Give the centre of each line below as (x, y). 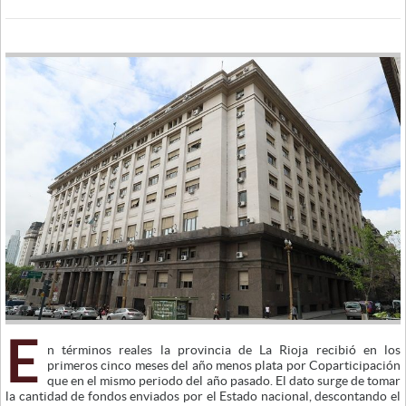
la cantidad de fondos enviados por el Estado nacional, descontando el (203, 396)
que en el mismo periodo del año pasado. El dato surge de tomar (224, 381)
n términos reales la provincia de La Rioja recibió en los (224, 350)
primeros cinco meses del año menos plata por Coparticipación (224, 366)
